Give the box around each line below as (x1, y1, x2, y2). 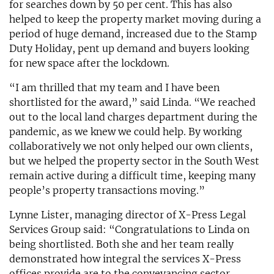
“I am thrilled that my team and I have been (9, 81, 220, 94)
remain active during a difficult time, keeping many (9, 169, 256, 182)
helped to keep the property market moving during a (9, 13, 261, 26)
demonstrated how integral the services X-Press (9, 253, 241, 265)
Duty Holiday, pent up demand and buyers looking (9, 42, 250, 55)
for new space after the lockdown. (9, 57, 169, 70)
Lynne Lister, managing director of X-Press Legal (9, 209, 246, 221)
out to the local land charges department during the (9, 111, 257, 124)
